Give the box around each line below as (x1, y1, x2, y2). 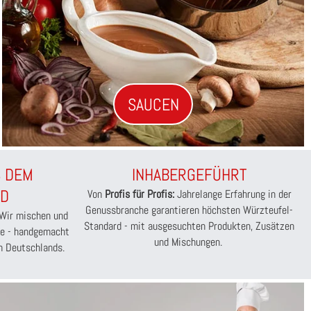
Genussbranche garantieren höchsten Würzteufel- (85, 203, 293, 218)
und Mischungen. (154, 235, 222, 250)
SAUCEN (127, 93, 179, 115)
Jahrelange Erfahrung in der (174, 187, 292, 202)
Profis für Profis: (104, 187, 174, 202)
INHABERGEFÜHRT (132, 164, 246, 186)
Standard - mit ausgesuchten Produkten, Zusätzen (84, 219, 294, 234)
